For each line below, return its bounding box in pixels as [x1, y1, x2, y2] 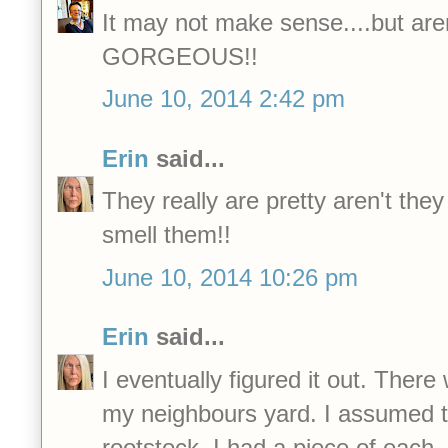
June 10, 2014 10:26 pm [102, 263, 358, 291]
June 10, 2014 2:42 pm [102, 85, 345, 113]
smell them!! [102, 221, 231, 249]
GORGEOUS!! [102, 42, 258, 70]
